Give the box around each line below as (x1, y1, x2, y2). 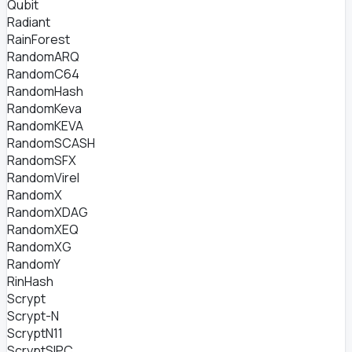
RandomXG (7, 238, 71, 255)
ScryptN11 (7, 324, 63, 342)
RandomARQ (7, 48, 79, 65)
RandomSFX (7, 152, 76, 169)
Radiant (7, 13, 50, 31)
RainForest (7, 31, 70, 48)
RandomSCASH (7, 134, 95, 152)
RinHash (7, 273, 53, 290)
